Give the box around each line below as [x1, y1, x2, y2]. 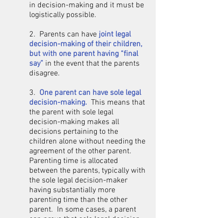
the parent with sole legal [29, 108, 113, 117]
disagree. [29, 69, 62, 78]
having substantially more [29, 185, 115, 195]
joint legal [99, 30, 131, 39]
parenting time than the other [29, 195, 127, 205]
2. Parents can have [29, 30, 99, 39]
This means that [91, 98, 145, 108]
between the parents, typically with [29, 166, 145, 176]
